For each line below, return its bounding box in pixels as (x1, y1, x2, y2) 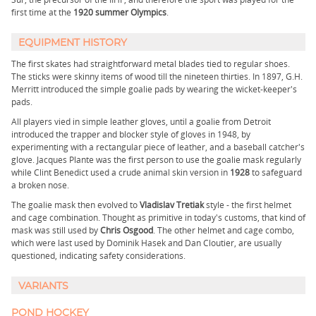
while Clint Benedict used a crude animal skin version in (11, 166, 230, 178)
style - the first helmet (206, 199, 291, 211)
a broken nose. (11, 179, 69, 191)
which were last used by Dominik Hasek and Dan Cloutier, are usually (11, 237, 281, 249)
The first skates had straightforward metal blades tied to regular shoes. (11, 58, 290, 70)
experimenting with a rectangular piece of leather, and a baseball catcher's (11, 141, 305, 153)
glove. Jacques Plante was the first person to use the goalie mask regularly (11, 154, 301, 166)
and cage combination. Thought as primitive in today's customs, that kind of (11, 212, 305, 224)
